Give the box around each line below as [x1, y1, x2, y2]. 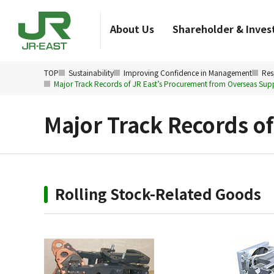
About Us [110, 21, 154, 36]
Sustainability [68, 67, 114, 78]
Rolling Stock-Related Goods [55, 183, 261, 204]
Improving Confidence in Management [124, 67, 252, 78]
